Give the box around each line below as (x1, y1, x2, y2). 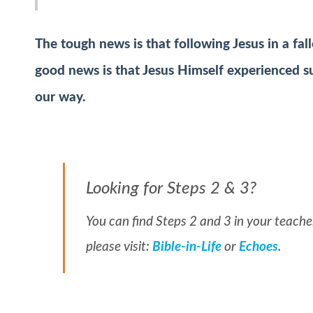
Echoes (239, 240, 278, 254)
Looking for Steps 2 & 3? (86, 180, 256, 198)
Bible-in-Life (152, 240, 221, 254)
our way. (35, 90, 86, 104)
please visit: (86, 240, 152, 254)
